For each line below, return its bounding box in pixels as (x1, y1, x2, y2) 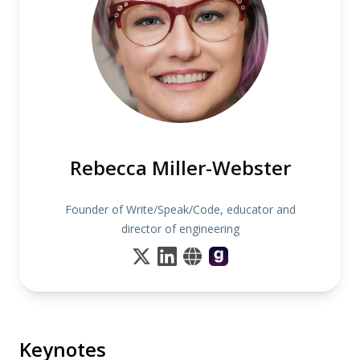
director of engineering (121, 221, 239, 236)
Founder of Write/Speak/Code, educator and (64, 202, 296, 217)
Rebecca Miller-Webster (69, 154, 291, 181)
